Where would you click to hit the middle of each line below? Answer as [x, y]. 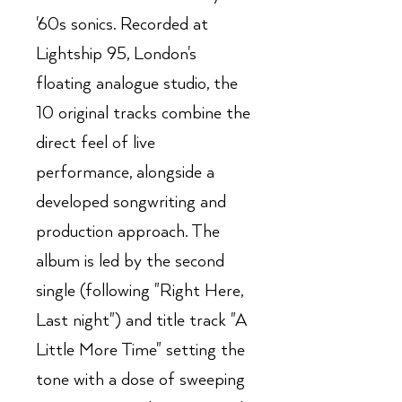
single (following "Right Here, [140, 291]
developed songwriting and [131, 202]
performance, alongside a [125, 173]
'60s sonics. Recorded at [122, 25]
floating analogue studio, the [137, 84]
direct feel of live [96, 143]
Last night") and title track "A [141, 321]
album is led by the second [130, 262]
